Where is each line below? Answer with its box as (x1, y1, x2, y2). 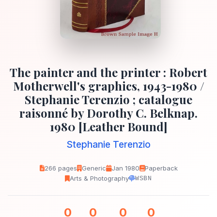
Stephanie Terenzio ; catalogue (25, 92, 192, 107)
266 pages (44, 164, 77, 172)
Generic (81, 164, 106, 172)
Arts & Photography (70, 174, 129, 182)
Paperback (144, 164, 178, 172)
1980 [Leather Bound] (49, 119, 168, 134)
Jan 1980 (111, 164, 139, 172)
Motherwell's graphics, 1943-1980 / (13, 78, 204, 93)
